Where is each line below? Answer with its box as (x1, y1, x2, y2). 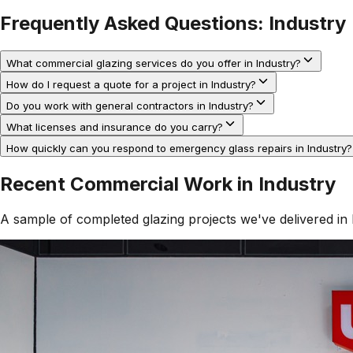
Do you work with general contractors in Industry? (6, 99, 254, 113)
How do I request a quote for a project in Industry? (6, 78, 256, 91)
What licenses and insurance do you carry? (6, 121, 223, 134)
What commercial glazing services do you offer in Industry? (6, 57, 301, 70)
